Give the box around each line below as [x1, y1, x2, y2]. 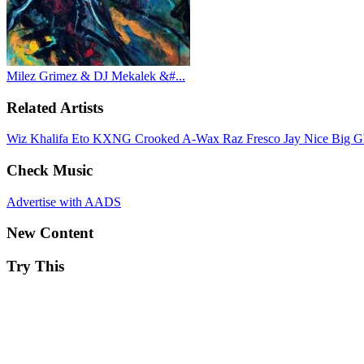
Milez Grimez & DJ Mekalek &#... [6, 68, 185, 83]
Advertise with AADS [6, 194, 121, 209]
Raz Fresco [223, 132, 284, 146]
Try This [6, 258, 64, 275]
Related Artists [6, 98, 103, 116]
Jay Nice [284, 132, 331, 146]
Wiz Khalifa [6, 132, 71, 146]
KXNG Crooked [93, 132, 182, 146]
